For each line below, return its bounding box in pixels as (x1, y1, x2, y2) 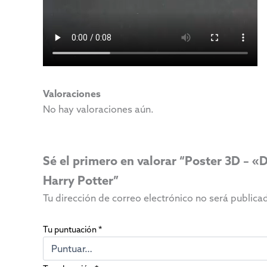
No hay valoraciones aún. (43, 103, 154, 115)
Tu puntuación (43, 224, 98, 235)
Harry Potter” (43, 173, 119, 188)
